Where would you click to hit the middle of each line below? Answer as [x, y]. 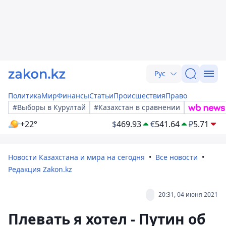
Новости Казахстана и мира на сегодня [76, 157]
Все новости [177, 157]
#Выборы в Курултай [49, 107]
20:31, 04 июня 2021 [188, 194]
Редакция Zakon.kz [40, 169]
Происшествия [139, 96]
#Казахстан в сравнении [137, 107]
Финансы [73, 96]
